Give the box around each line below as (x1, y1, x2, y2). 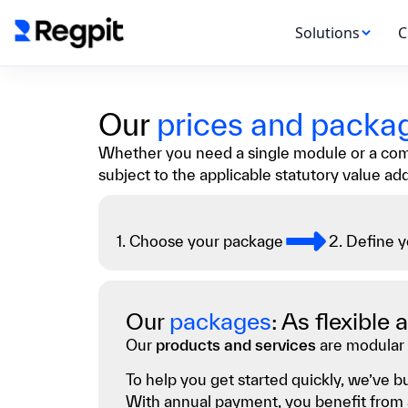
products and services (155, 335, 316, 353)
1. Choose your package (116, 231, 283, 250)
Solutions (294, 23, 360, 43)
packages (168, 307, 271, 334)
